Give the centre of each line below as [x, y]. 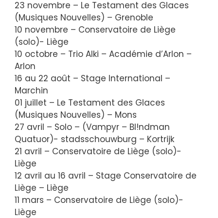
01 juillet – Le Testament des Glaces [90, 103]
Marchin [31, 91]
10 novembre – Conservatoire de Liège [95, 30]
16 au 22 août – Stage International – [92, 78]
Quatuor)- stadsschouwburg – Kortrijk [94, 139]
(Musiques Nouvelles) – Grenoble [84, 18]
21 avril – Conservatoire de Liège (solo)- [98, 151]
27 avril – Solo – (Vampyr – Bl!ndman [92, 127]
